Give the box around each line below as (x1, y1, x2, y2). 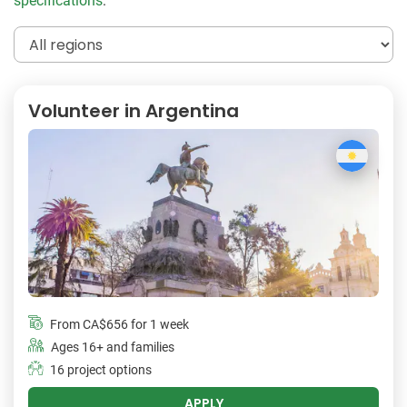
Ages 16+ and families (51, 339, 174, 355)
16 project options (50, 362, 152, 378)
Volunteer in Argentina (28, 98, 239, 124)
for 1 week (128, 316, 189, 333)
